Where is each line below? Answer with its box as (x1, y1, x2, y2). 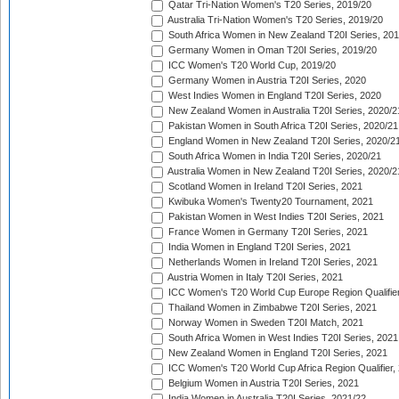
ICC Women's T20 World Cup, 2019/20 (166, 60, 336, 71)
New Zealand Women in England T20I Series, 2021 (166, 347, 387, 359)
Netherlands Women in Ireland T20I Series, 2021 (166, 256, 378, 268)
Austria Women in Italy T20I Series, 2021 (166, 272, 343, 283)
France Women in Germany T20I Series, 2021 (166, 226, 368, 238)
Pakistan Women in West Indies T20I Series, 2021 (166, 211, 384, 223)
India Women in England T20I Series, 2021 (166, 241, 351, 253)
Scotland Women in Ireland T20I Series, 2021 (166, 181, 362, 192)
